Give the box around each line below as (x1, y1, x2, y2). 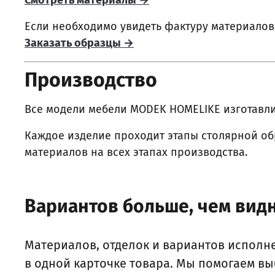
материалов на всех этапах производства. (25, 145, 247, 160)
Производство (25, 68, 157, 92)
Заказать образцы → (25, 36, 134, 50)
